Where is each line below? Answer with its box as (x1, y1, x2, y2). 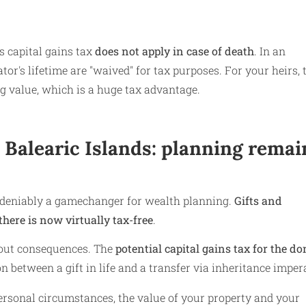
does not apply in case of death (95, 43, 254, 58)
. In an (254, 43, 286, 58)
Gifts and (234, 193, 282, 208)
